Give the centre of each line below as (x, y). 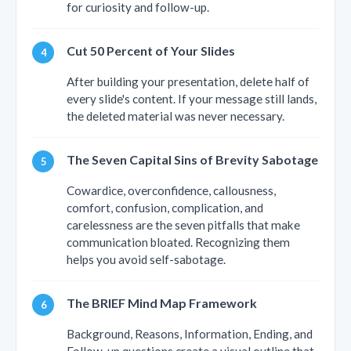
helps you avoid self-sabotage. (146, 260)
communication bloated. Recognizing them (178, 242)
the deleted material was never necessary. (175, 116)
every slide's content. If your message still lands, (192, 99)
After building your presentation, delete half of (188, 82)
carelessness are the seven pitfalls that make (183, 225)
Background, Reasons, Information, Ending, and (190, 334)
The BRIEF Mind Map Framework (162, 303)
